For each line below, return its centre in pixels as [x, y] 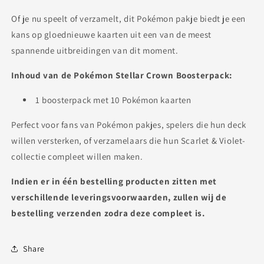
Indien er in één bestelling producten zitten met [114, 181]
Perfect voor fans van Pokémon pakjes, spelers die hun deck [129, 125]
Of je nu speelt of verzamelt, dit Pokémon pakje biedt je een [129, 19]
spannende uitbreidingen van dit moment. [95, 51]
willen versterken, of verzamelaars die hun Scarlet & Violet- [129, 141]
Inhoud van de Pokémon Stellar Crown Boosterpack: [122, 75]
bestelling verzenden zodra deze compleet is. [108, 213]
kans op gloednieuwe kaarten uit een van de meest [111, 35]
